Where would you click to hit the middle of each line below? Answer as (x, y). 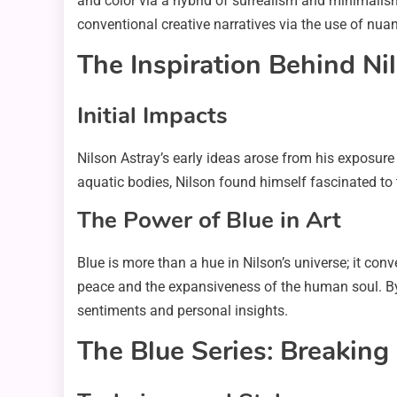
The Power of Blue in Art (209, 221)
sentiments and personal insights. (183, 311)
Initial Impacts (152, 116)
